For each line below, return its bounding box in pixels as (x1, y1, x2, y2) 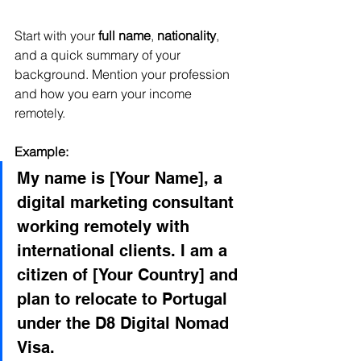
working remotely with (17, 216, 194, 236)
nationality (157, 27, 216, 44)
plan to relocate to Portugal (17, 288, 232, 309)
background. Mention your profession (15, 65, 233, 82)
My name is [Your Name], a (17, 168, 227, 188)
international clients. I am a (17, 240, 232, 260)
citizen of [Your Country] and (17, 264, 243, 284)
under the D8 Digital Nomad (17, 313, 234, 333)
